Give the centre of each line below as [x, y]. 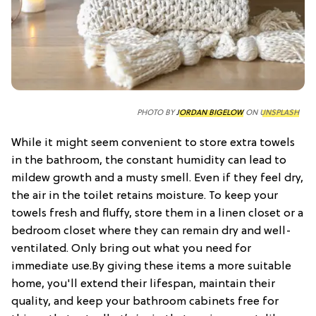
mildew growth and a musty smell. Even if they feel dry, [157, 178]
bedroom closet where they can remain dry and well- [151, 231]
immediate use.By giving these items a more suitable [151, 266]
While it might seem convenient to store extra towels [153, 143]
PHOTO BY [157, 113]
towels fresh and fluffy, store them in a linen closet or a [157, 213]
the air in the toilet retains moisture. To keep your [145, 196]
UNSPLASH [279, 113]
